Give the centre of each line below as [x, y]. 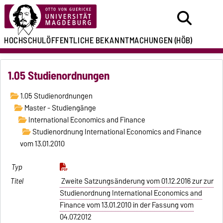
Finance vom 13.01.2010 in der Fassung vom [127, 205]
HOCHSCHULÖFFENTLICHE [49, 40]
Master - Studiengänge [59, 108]
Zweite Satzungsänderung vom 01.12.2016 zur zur [137, 181]
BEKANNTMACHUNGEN [134, 40]
